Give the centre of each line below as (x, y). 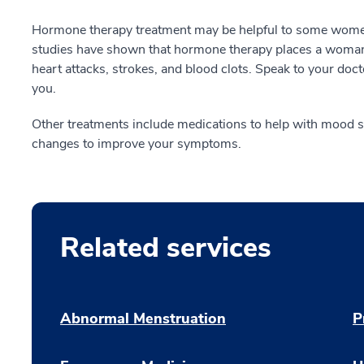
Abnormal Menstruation (143, 318)
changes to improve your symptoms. (136, 144)
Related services (166, 248)
